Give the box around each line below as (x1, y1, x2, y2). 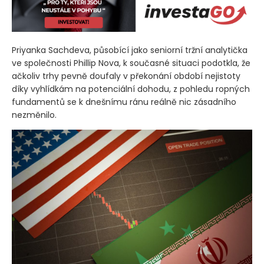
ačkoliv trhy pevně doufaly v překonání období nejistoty (12, 70, 240, 82)
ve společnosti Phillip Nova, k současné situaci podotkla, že (12, 57, 250, 69)
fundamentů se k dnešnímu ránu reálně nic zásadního (12, 95, 236, 108)
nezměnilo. (12, 108, 57, 121)
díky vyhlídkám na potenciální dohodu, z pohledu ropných (12, 82, 250, 95)
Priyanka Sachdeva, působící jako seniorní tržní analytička (12, 44, 247, 56)
